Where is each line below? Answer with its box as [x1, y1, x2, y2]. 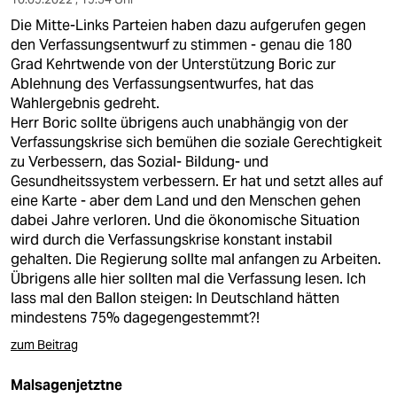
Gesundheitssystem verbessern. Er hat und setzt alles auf [11, 172, 383, 191]
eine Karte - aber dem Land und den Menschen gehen [11, 191, 361, 210]
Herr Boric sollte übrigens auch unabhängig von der [11, 113, 348, 132]
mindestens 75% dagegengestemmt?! [11, 308, 260, 327]
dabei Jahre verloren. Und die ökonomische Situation [11, 211, 360, 230]
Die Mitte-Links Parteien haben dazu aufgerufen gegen [11, 16, 366, 35]
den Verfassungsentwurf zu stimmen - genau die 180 [11, 35, 352, 54]
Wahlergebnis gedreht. [11, 94, 160, 113]
